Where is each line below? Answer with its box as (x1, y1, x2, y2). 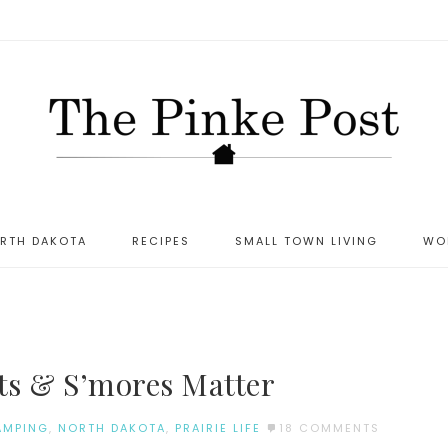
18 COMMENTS (279, 419, 380, 436)
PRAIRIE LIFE (175, 419, 261, 436)
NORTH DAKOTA (58, 419, 166, 436)
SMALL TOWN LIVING (235, 233, 378, 249)
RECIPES (132, 233, 190, 249)
